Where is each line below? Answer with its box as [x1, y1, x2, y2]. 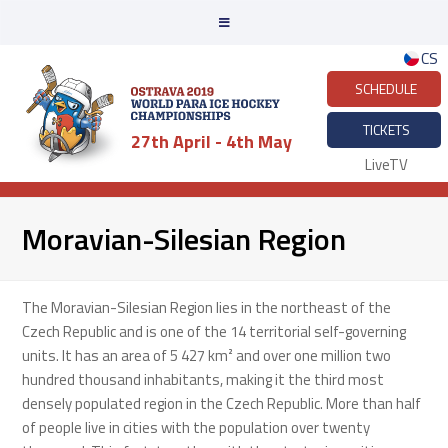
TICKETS [362, 118, 410, 140]
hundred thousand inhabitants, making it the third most [22, 367, 385, 391]
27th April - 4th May [130, 127, 292, 155]
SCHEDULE [355, 77, 418, 99]
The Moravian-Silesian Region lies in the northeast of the [22, 295, 392, 319]
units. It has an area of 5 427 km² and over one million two [22, 343, 392, 367]
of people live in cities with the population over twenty [22, 415, 371, 439]
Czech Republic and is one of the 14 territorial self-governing [22, 319, 407, 343]
